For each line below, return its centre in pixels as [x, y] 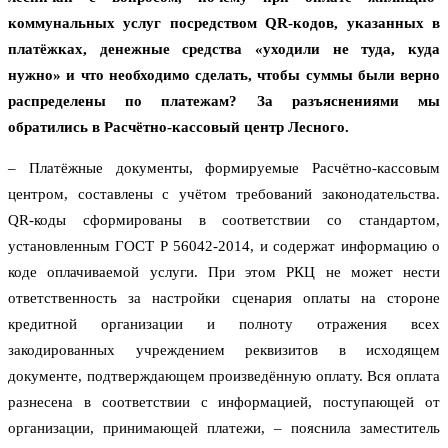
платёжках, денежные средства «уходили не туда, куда [224, 49]
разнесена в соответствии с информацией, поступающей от [224, 402]
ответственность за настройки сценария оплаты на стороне [224, 298]
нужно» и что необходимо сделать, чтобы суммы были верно [224, 75]
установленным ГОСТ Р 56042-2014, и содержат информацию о [224, 246]
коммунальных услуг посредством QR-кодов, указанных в [224, 23]
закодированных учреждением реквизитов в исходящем [224, 350]
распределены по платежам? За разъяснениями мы [224, 101]
